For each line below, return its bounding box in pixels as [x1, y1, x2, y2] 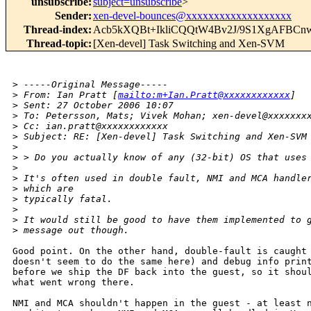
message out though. [18, 225, 129, 236]
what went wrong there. [12, 277, 140, 288]
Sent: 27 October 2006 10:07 [18, 100, 174, 111]
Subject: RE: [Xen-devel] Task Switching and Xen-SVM [18, 131, 307, 142]
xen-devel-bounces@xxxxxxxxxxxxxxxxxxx [93, 10, 292, 22]
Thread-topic [26, 37, 88, 50]
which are [18, 183, 74, 194]
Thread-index [24, 24, 88, 36]
